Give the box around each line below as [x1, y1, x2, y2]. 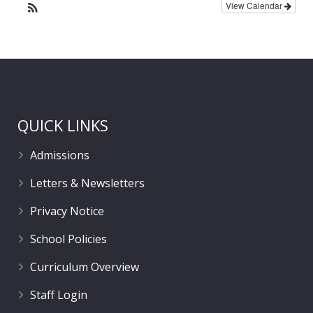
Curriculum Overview [30, 259, 139, 275]
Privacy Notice [30, 203, 104, 219]
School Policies [30, 231, 107, 247]
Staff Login [30, 286, 87, 303]
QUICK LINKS [17, 114, 108, 136]
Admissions [30, 147, 89, 163]
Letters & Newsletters [30, 175, 145, 191]
